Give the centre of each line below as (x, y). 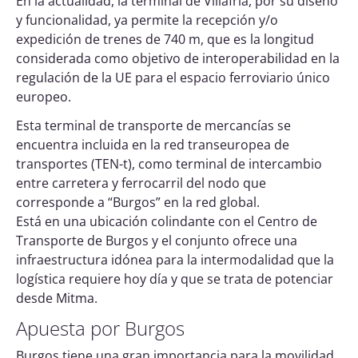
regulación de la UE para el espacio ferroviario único (173, 78)
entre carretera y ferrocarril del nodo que (141, 183)
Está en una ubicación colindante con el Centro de (167, 222)
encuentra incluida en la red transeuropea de (153, 145)
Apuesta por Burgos (100, 328)
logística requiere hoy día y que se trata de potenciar (175, 279)
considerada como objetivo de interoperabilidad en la (178, 59)
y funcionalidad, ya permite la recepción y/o (147, 20)
